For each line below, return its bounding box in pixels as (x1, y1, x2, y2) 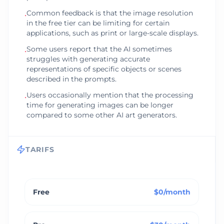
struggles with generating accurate (26, 54, 150, 63)
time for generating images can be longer (26, 100, 173, 109)
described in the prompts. (26, 74, 116, 83)
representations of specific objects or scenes (26, 64, 181, 73)
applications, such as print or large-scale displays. (26, 28, 198, 37)
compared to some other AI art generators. (26, 110, 177, 119)
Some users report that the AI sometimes (26, 44, 172, 53)
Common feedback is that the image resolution (26, 8, 193, 17)
